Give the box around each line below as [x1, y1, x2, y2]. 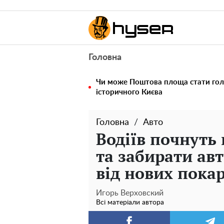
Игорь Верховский [96, 189, 163, 197]
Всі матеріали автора [96, 199, 164, 206]
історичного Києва [96, 88, 162, 96]
